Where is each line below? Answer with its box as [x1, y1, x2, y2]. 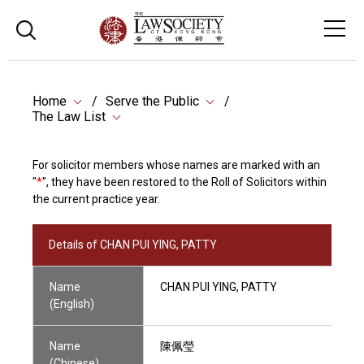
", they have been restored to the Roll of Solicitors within [42, 175, 327, 188]
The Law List [32, 109, 106, 124]
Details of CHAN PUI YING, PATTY [49, 238, 217, 251]
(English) [50, 297, 94, 310]
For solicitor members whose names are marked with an [32, 158, 320, 171]
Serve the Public [106, 93, 199, 109]
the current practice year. [32, 193, 160, 206]
